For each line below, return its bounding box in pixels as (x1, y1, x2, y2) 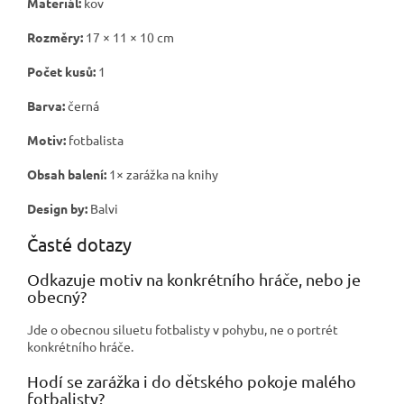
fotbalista (66, 131, 124, 148)
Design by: (27, 199, 87, 216)
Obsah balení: (27, 165, 106, 182)
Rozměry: (27, 28, 83, 45)
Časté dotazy (27, 232, 132, 255)
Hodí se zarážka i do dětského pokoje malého (27, 371, 356, 390)
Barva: (27, 96, 65, 114)
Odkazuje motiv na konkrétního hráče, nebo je (27, 269, 361, 289)
